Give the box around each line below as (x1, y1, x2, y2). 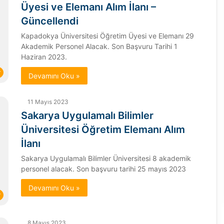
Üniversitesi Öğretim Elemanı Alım (20, 123, 185, 135)
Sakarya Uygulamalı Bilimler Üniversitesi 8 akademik (20, 154, 191, 162)
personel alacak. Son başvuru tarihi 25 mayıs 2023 (20, 164, 186, 173)
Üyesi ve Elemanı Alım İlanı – (20, 1, 156, 13)
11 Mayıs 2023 (27, 98, 68, 105)
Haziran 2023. (20, 52, 67, 61)
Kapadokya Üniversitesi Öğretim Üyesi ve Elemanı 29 (20, 31, 194, 40)
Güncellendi (20, 15, 78, 27)
